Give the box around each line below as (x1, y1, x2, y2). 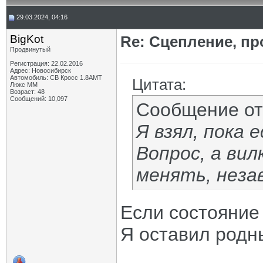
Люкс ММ (10, 81, 38, 88)
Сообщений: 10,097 (10, 95, 68, 102)
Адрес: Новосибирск (10, 67, 71, 74)
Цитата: (132, 76, 186, 93)
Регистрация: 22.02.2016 (10, 60, 83, 67)
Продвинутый (10, 46, 50, 53)
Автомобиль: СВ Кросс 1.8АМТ (10, 74, 102, 81)
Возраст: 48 (10, 88, 45, 95)
